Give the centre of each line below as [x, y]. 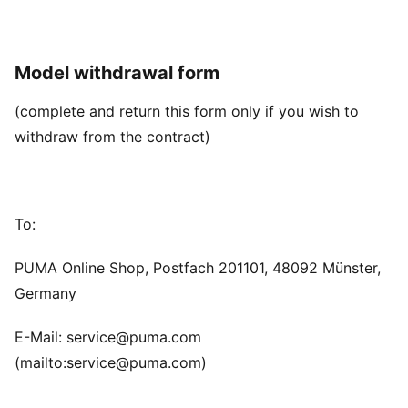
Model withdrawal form [117, 73]
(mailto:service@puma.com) [111, 362]
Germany [46, 293]
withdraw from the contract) [112, 137]
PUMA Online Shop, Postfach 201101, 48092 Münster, [198, 268]
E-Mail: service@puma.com [108, 337]
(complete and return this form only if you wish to [187, 111]
